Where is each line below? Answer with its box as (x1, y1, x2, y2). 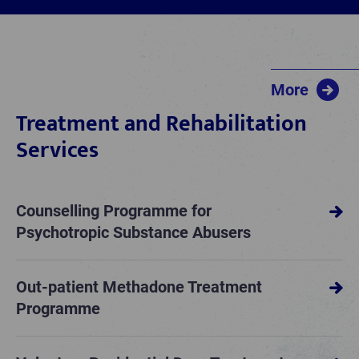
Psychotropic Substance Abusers (16, 223, 251, 243)
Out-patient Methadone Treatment (16, 277, 262, 297)
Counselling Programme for (16, 201, 212, 221)
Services (16, 131, 99, 170)
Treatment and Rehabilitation (16, 105, 307, 143)
